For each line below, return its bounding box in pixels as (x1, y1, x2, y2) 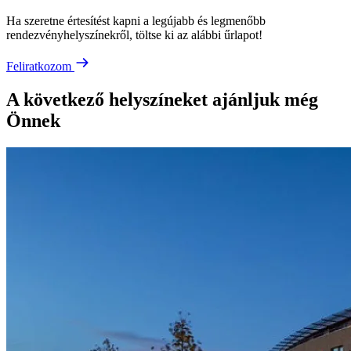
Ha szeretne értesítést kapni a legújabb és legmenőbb (6, 13, 266, 27)
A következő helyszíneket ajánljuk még (6, 89, 318, 110)
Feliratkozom (6, 59, 74, 73)
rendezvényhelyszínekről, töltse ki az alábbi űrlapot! (6, 27, 262, 42)
